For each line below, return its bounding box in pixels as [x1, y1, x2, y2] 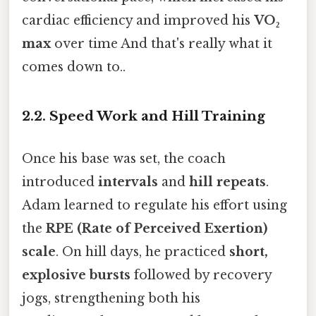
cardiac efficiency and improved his [22, 12, 254, 28]
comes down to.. [22, 59, 126, 75]
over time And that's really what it [51, 35, 272, 51]
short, [229, 243, 268, 260]
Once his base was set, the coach [22, 150, 226, 166]
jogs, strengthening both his [22, 290, 200, 306]
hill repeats [189, 174, 266, 190]
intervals [98, 174, 158, 190]
